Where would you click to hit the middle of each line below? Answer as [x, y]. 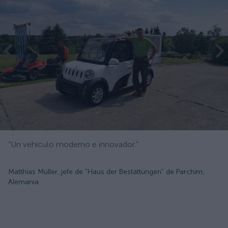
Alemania [23, 182]
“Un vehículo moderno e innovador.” [73, 144]
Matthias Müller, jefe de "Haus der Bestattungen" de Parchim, [106, 172]
